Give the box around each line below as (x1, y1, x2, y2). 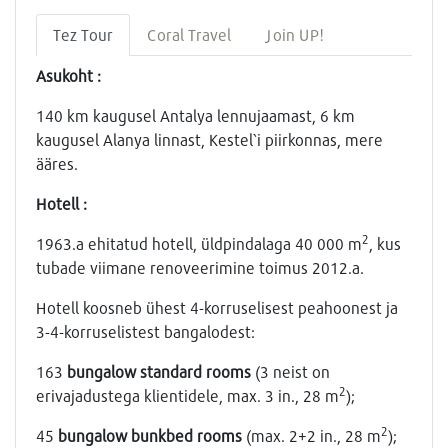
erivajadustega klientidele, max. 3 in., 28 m (36, 385, 339, 405)
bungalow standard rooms (67, 361, 251, 381)
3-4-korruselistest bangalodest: (36, 321, 255, 341)
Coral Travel (147, 24, 231, 44)
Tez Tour (53, 24, 113, 44)
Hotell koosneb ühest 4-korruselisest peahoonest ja (36, 297, 398, 317)
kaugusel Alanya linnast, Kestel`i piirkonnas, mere (36, 129, 383, 149)
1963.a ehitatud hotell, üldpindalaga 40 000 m (36, 233, 362, 253)
